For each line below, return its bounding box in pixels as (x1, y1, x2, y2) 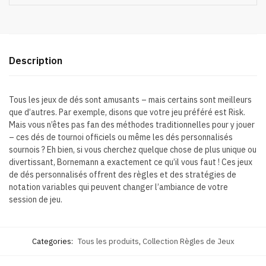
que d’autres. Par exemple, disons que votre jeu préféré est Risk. (9, 107, 245, 118)
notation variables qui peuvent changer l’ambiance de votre (9, 182, 228, 193)
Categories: (31, 236, 75, 247)
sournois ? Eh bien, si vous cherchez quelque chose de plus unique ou (9, 144, 256, 156)
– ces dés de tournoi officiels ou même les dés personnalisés (9, 132, 233, 143)
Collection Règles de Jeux (142, 236, 235, 247)
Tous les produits (77, 236, 139, 247)
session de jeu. (9, 194, 62, 205)
